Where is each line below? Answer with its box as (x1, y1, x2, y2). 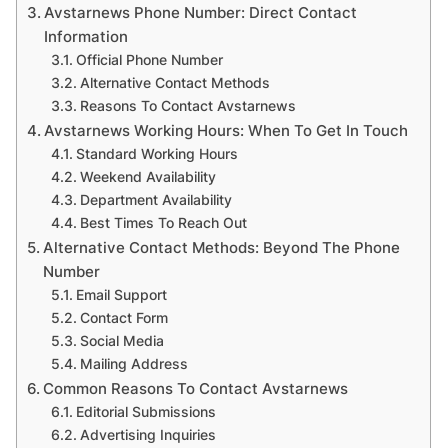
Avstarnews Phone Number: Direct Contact (44, 3, 358, 23)
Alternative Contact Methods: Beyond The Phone (43, 238, 401, 258)
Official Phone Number (76, 52, 224, 69)
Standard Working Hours (76, 146, 239, 163)
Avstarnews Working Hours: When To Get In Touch (44, 121, 409, 141)
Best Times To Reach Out (80, 215, 248, 232)
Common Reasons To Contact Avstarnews (43, 379, 349, 399)
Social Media (80, 333, 165, 350)
